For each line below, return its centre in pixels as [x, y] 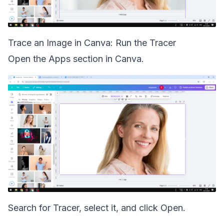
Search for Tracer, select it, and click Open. [97, 208]
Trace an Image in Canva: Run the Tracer [92, 43]
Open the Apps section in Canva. [76, 59]
